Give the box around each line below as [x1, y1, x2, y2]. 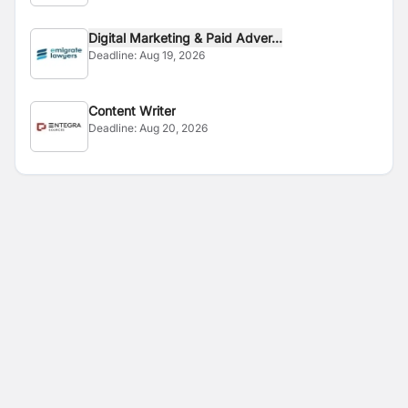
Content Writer [88, 103, 176, 118]
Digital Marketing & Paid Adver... [88, 30, 282, 46]
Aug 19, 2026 [139, 48, 205, 62]
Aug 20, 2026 [139, 121, 208, 135]
